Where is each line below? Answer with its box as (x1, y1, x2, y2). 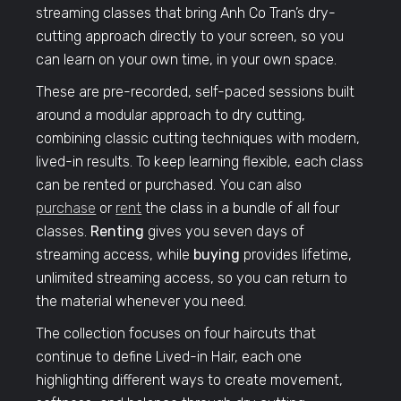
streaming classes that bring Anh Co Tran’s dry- (36, 4, 337, 22)
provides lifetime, (240, 246, 353, 264)
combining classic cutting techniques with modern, (36, 130, 361, 148)
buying (193, 246, 241, 264)
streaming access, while (36, 246, 194, 264)
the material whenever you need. (36, 293, 247, 311)
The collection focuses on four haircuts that (36, 325, 317, 343)
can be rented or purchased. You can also (36, 176, 303, 194)
